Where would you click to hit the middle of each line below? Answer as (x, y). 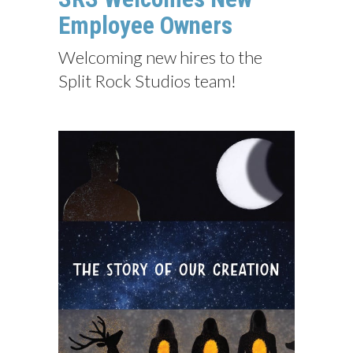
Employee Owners (145, 26)
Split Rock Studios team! (147, 81)
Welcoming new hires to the (160, 57)
